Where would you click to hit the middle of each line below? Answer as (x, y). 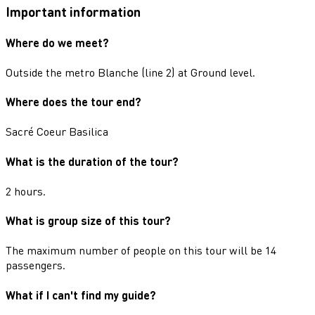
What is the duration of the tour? (92, 161)
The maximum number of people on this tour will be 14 (141, 250)
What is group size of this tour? (88, 221)
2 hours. (26, 191)
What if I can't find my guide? (81, 295)
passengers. (36, 265)
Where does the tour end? (73, 102)
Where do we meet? (57, 42)
